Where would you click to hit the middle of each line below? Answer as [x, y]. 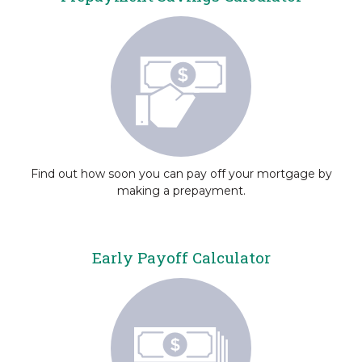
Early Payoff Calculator [181, 257]
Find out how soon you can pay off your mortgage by [181, 174]
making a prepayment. [181, 191]
